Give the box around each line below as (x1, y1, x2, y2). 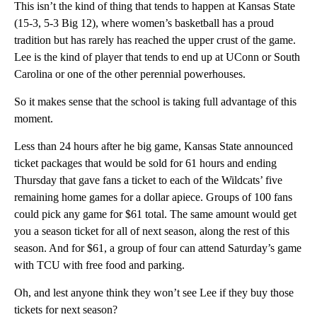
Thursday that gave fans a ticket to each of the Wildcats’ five (14, 174, 282, 187)
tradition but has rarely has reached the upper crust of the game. (14, 34, 296, 47)
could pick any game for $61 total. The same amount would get (14, 208, 296, 221)
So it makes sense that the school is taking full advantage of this (14, 96, 296, 108)
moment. (14, 113, 53, 125)
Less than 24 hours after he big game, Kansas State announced (14, 140, 293, 153)
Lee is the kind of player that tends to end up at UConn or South (14, 51, 300, 64)
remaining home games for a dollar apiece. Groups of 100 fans (14, 191, 292, 204)
